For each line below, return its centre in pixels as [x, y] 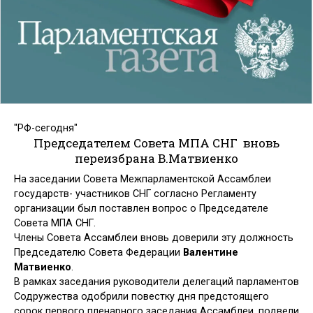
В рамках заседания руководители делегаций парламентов [156, 282]
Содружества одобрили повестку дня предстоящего [141, 297]
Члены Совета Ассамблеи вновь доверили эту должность [154, 238]
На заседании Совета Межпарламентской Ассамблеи [143, 180]
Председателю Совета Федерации [99, 253]
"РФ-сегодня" [46, 128]
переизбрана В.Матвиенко [156, 158]
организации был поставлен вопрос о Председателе [141, 209]
